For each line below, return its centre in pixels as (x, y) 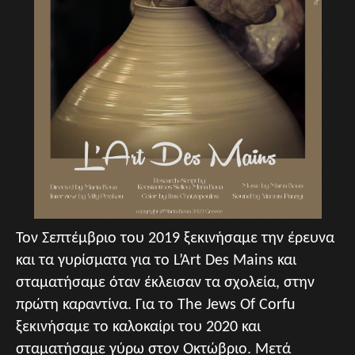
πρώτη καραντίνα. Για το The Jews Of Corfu (156, 305)
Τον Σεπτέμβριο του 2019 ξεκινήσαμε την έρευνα (175, 238)
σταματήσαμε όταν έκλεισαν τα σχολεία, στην (165, 282)
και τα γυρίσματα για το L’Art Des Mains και (156, 260)
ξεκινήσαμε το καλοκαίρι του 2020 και (138, 327)
